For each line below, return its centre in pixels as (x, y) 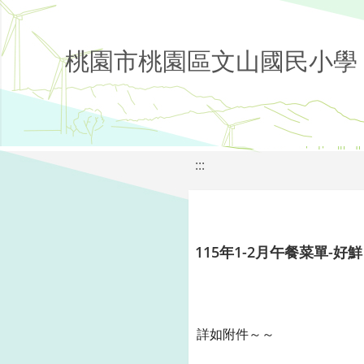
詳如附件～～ (236, 334)
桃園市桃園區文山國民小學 (211, 61)
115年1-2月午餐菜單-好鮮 (279, 252)
